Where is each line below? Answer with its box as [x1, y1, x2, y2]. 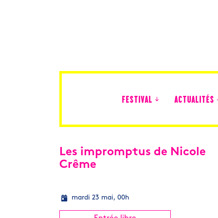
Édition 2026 [121, 128, 157, 134]
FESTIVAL [122, 96, 152, 105]
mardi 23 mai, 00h [72, 194, 129, 201]
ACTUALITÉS [174, 96, 214, 105]
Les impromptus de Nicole [59, 146, 206, 158]
